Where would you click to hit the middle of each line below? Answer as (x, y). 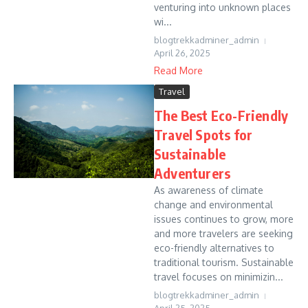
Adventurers (192, 173)
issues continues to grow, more (224, 219)
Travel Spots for (203, 134)
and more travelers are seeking (223, 233)
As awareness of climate (209, 190)
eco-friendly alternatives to (214, 248)
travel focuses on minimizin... (219, 277)
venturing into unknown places (222, 7)
